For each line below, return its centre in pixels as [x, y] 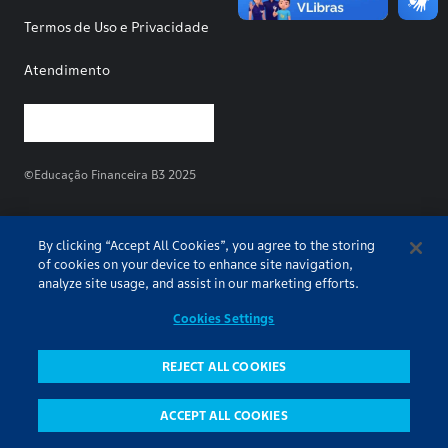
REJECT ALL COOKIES [224, 366]
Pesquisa [75, 430]
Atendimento [67, 70]
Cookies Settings [224, 318]
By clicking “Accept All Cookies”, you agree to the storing [207, 245]
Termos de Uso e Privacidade [116, 27]
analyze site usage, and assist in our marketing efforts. [199, 283]
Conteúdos [231, 430]
